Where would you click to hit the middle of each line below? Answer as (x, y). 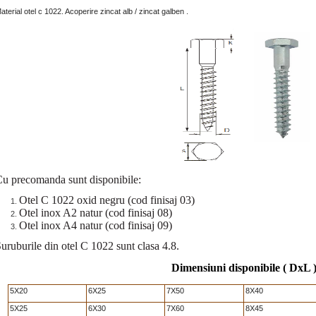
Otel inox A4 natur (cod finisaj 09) (95, 225)
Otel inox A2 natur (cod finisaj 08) (95, 213)
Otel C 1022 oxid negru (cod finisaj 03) (107, 200)
